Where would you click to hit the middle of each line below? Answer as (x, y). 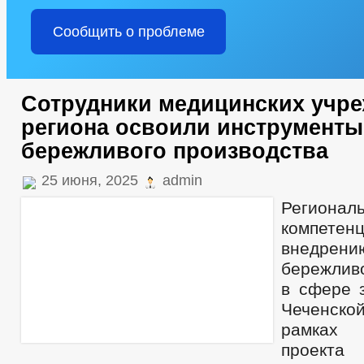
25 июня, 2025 (90, 180)
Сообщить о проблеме (128, 32)
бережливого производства (175, 151)
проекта (313, 350)
